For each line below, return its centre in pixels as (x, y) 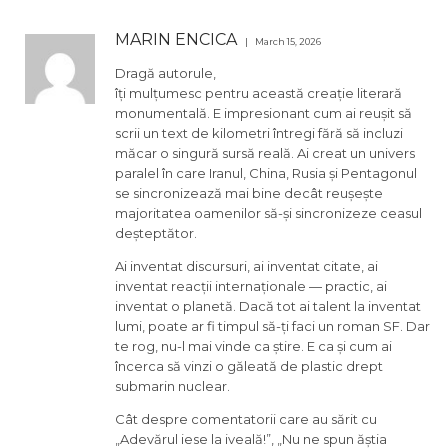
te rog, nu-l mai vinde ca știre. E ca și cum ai (253, 345)
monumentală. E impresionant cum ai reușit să (263, 112)
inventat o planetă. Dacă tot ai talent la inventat (268, 305)
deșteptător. (156, 232)
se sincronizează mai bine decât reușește (249, 192)
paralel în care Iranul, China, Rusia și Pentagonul (266, 172)
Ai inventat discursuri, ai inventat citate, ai (246, 265)
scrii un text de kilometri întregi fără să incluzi (259, 132)
